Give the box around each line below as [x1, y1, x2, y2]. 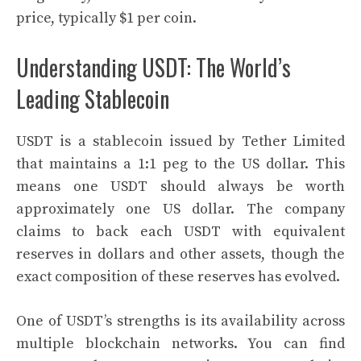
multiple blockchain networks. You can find [16, 334, 345, 353]
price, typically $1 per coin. [16, 9, 197, 27]
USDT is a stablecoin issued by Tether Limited [16, 132, 345, 151]
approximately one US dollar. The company [16, 200, 345, 218]
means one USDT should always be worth [16, 177, 345, 196]
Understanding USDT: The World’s [16, 51, 291, 84]
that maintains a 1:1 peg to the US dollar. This [16, 155, 345, 173]
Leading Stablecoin [16, 82, 169, 115]
